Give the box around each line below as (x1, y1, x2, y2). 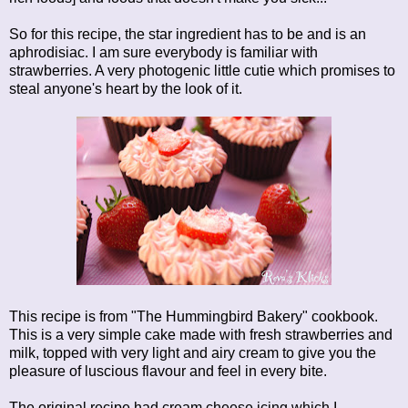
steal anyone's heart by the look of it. (9, 80, 242, 97)
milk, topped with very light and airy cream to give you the (9, 344, 376, 361)
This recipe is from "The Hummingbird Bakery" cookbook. (9, 308, 378, 324)
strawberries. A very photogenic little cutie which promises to (9, 62, 395, 78)
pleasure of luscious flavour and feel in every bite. (9, 362, 327, 379)
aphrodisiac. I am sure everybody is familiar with (9, 44, 318, 60)
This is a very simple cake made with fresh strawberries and (9, 326, 393, 342)
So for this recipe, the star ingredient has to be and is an (9, 25, 366, 42)
